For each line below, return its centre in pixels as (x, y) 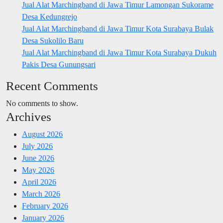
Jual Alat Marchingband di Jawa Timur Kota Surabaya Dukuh (119, 53)
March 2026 (41, 194)
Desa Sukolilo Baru (53, 41)
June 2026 (38, 158)
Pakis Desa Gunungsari (59, 65)
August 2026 (42, 134)
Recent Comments (52, 86)
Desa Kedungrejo (50, 17)
